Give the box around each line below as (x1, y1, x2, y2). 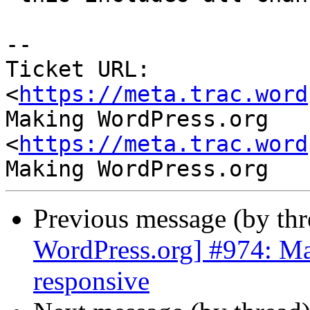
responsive (33, 266, 149, 296)
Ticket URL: (6, 57, 150, 82)
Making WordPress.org (6, 107, 268, 132)
